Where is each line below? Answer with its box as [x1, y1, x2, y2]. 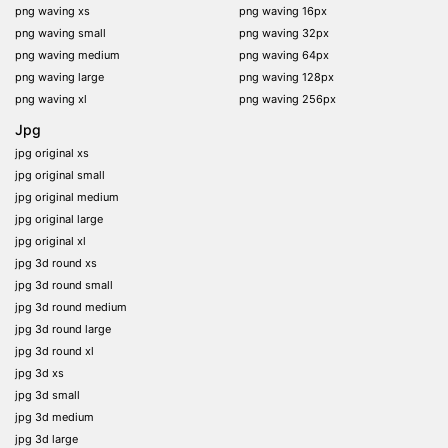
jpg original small [15, 167, 105, 182]
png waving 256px [239, 91, 336, 106]
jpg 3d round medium [15, 299, 127, 314]
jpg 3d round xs [15, 255, 97, 270]
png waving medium [15, 47, 120, 62]
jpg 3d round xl [15, 343, 94, 358]
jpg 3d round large [15, 321, 111, 336]
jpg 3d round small [15, 277, 113, 292]
